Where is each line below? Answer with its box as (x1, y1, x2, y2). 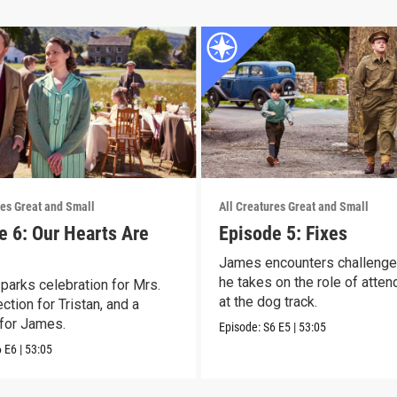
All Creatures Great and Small (218, 198, 369, 214)
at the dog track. (218, 292, 317, 310)
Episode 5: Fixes (218, 222, 347, 245)
